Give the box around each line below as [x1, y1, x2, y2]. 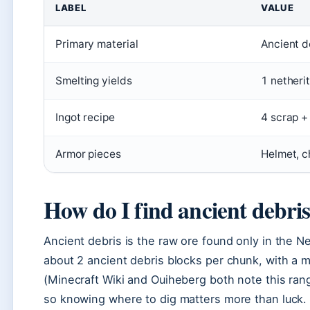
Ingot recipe [55, 111, 115, 124]
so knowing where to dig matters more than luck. [44, 292, 307, 306]
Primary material [55, 37, 138, 51]
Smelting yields [55, 74, 132, 87]
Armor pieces [55, 147, 121, 161]
